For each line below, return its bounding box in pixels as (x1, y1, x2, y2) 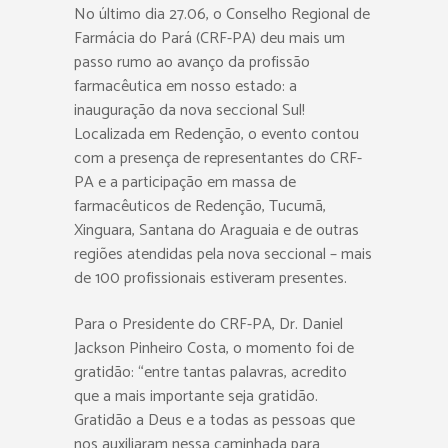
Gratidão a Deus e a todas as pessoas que (74, 407, 355, 434)
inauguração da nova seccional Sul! (74, 97, 305, 124)
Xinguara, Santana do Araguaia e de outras (74, 217, 359, 244)
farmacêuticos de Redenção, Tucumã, (74, 193, 326, 220)
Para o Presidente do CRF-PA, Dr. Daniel (74, 311, 343, 338)
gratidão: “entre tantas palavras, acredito (74, 359, 347, 386)
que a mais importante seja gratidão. (74, 383, 318, 410)
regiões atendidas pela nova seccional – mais (74, 241, 372, 268)
